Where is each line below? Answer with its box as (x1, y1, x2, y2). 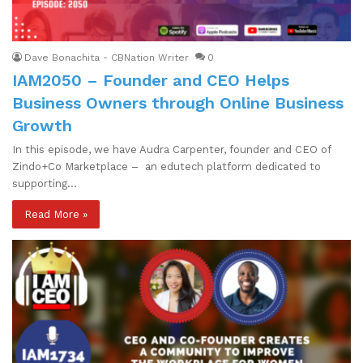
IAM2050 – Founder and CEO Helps (12, 70, 289, 90)
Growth (12, 115, 72, 135)
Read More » (24, 207, 88, 220)
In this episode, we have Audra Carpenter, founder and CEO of (12, 143, 331, 156)
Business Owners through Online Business (12, 92, 344, 113)
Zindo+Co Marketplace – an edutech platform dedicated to (12, 160, 321, 173)
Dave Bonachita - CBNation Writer (24, 51, 189, 63)
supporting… (12, 177, 77, 190)
